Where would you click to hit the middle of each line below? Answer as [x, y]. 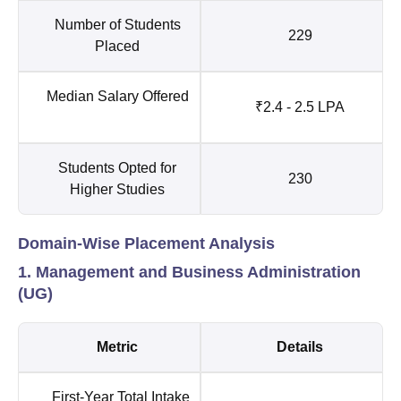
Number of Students [117, 24]
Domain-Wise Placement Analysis [146, 243]
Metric [117, 346]
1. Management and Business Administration [189, 272]
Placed [117, 46]
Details [300, 346]
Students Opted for [117, 167]
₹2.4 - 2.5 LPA [300, 107]
